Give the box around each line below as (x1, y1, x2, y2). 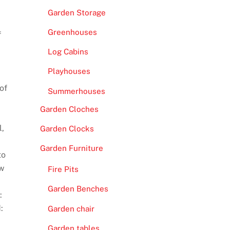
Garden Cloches (40, 104, 99, 113)
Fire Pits (47, 165, 79, 174)
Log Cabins (47, 47, 88, 56)
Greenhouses (47, 28, 97, 37)
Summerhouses (47, 86, 105, 95)
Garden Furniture (40, 144, 103, 153)
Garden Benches (47, 184, 108, 194)
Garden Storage (47, 8, 106, 17)
